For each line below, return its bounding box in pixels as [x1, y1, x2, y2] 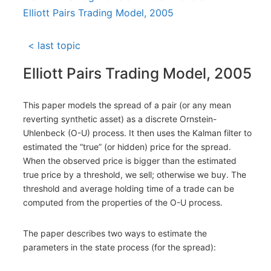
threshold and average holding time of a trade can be [23, 183, 234, 194]
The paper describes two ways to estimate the [23, 228, 207, 239]
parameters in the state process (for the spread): [23, 242, 216, 253]
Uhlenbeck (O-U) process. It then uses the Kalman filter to [23, 128, 252, 139]
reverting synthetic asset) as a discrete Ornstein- [23, 114, 217, 125]
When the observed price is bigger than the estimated [23, 155, 237, 166]
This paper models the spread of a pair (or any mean [23, 100, 231, 111]
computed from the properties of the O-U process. [23, 197, 223, 208]
